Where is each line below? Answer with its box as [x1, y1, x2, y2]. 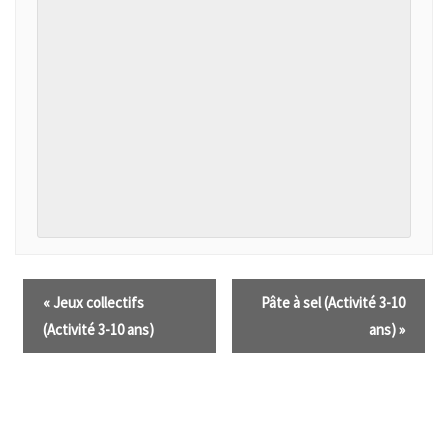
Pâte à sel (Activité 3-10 [261, 293, 405, 313]
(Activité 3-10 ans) [43, 320, 154, 340]
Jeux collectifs [50, 293, 144, 313]
